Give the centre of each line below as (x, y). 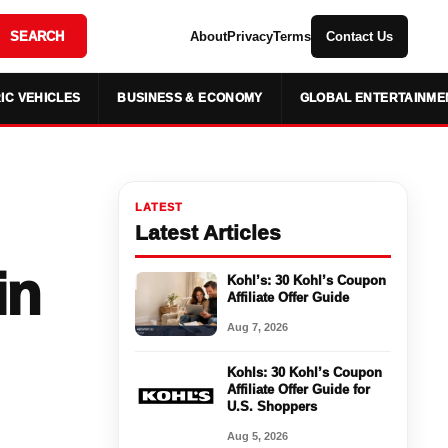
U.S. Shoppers (271, 406)
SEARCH (36, 36)
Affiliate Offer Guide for (298, 389)
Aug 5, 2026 (257, 435)
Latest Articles (207, 232)
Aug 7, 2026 (257, 326)
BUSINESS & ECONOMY (190, 98)
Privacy (249, 36)
